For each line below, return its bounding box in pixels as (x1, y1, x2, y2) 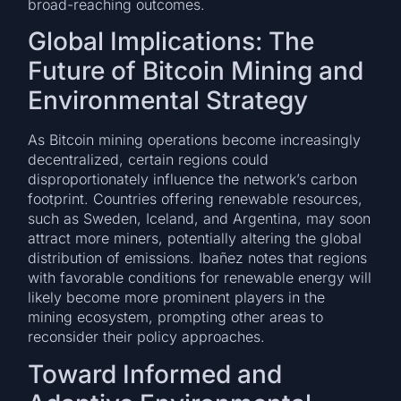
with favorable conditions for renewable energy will (28, 269, 372, 287)
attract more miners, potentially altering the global (28, 229, 363, 248)
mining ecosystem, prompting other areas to (28, 308, 324, 327)
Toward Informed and (28, 358, 283, 389)
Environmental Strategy (28, 85, 309, 116)
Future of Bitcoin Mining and (28, 55, 364, 87)
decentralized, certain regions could (28, 150, 269, 169)
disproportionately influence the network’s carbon (28, 170, 358, 189)
